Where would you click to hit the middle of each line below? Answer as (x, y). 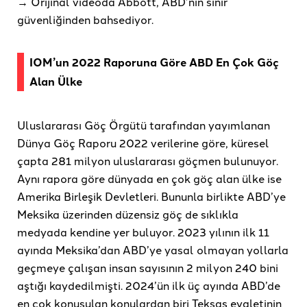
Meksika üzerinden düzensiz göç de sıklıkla (128, 214)
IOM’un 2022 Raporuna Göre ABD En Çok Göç (154, 62)
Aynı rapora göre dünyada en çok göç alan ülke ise (149, 179)
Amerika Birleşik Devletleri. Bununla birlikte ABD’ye (151, 196)
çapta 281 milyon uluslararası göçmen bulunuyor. (148, 161)
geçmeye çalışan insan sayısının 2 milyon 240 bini (148, 268)
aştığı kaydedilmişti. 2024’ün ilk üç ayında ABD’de (149, 285)
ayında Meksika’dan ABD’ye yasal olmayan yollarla (153, 250)
